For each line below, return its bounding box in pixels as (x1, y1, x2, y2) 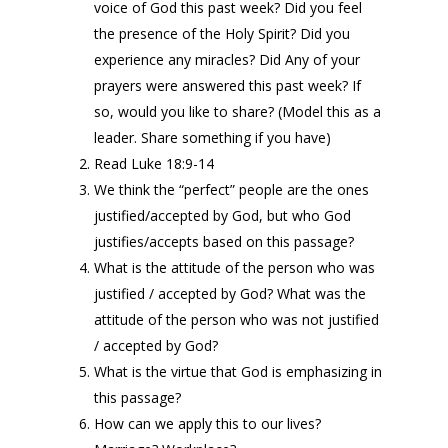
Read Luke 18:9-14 (94, 154, 214, 173)
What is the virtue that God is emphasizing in (94, 362, 382, 381)
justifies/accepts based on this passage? (94, 232, 354, 251)
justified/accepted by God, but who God (94, 206, 351, 225)
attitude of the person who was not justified (94, 310, 379, 329)
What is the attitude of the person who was (94, 258, 375, 277)
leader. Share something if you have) (94, 128, 331, 147)
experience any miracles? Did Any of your (94, 50, 360, 69)
